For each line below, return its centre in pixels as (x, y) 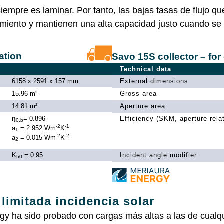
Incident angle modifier (158, 155)
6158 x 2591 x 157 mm (45, 81)
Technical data (146, 69)
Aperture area (143, 106)
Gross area (138, 93)
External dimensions (154, 81)
